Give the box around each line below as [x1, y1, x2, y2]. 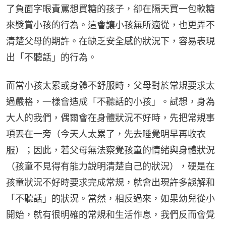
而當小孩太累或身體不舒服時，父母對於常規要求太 [6, 80, 215, 91]
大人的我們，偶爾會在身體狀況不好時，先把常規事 [6, 112, 215, 124]
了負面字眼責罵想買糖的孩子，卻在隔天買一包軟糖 [6, 4, 215, 15]
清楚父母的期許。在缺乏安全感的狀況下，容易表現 [6, 36, 215, 47]
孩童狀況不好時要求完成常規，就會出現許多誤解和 [6, 177, 215, 188]
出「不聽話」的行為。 [6, 52, 97, 63]
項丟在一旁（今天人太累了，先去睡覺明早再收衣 [6, 129, 206, 140]
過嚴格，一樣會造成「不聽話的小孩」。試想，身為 [6, 96, 215, 107]
